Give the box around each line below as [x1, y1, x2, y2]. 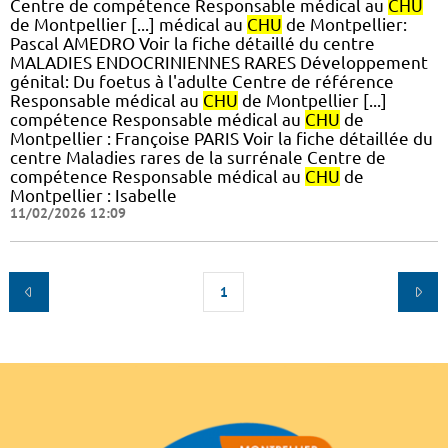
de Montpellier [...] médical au [10, 15, 247, 35]
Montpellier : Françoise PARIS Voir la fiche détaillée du [10, 129, 433, 149]
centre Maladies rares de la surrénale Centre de [10, 148, 386, 168]
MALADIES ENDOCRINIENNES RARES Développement [10, 53, 428, 73]
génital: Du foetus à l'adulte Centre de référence [10, 72, 394, 92]
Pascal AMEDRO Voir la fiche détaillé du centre [10, 34, 375, 54]
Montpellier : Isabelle [10, 186, 177, 206]
